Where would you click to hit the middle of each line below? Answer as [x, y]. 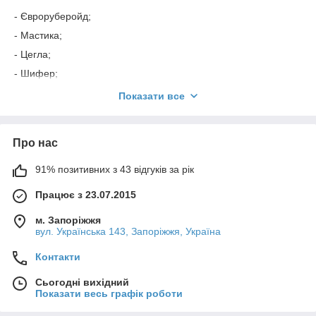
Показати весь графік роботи [109, 294]
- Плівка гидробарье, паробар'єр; [91, 93]
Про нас [35, 143]
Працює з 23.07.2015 [86, 195]
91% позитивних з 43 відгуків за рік [115, 170]
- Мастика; [38, 36]
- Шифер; [36, 74]
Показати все [152, 96]
